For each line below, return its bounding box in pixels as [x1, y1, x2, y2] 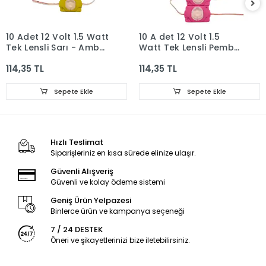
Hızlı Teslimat [50, 137, 103, 148]
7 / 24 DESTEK [50, 224, 103, 235]
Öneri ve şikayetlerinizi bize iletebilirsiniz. [50, 235, 190, 245]
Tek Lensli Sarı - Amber [6, 42, 109, 53]
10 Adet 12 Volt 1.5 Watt [6, 31, 109, 43]
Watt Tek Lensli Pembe [139, 42, 240, 53]
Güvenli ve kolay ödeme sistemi [50, 177, 165, 187]
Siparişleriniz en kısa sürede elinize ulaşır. [50, 148, 196, 158]
